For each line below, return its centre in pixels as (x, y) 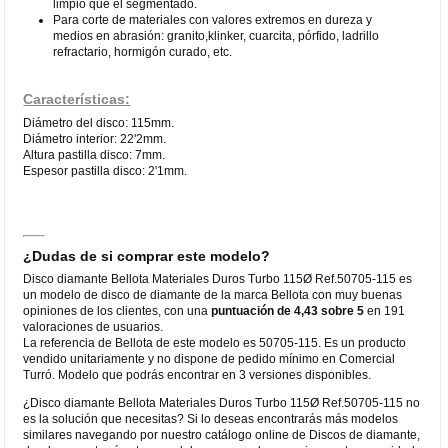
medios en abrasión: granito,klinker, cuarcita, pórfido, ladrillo (216, 35)
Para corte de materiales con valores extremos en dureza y (213, 19)
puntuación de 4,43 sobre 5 (288, 310)
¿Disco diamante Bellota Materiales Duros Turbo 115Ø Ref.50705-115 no (222, 402)
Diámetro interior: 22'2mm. (95, 138)
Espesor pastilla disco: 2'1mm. (105, 170)
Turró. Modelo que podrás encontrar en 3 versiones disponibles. (197, 374)
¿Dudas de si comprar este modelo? (147, 255)
